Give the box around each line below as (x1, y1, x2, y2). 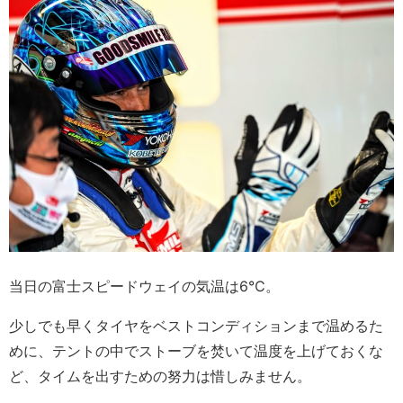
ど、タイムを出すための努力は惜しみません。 (9, 367, 311, 386)
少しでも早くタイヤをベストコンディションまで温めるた (9, 317, 383, 336)
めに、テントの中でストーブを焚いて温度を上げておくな (9, 342, 383, 361)
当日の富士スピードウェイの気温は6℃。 (9, 277, 280, 296)
